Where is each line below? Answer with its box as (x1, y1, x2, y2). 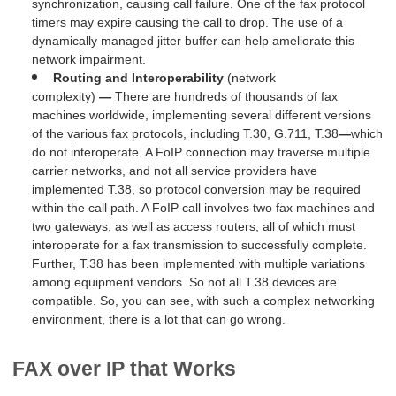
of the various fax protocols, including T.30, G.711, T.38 (31, 126, 339, 141)
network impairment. (31, 52, 146, 67)
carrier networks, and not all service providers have (31, 164, 317, 179)
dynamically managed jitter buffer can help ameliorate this (31, 34, 354, 49)
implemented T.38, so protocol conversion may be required (31, 182, 361, 197)
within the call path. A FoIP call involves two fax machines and (31, 201, 375, 216)
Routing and (52, 71, 132, 86)
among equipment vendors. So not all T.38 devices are (31, 275, 337, 290)
